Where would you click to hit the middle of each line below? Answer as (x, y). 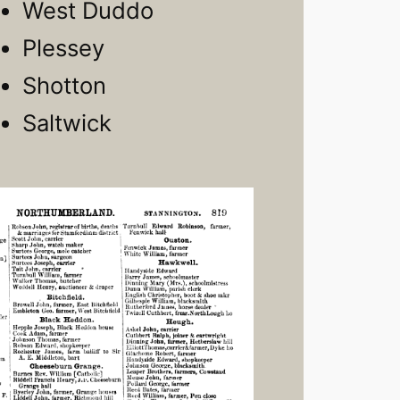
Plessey (63, 48)
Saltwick (67, 123)
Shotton (64, 86)
